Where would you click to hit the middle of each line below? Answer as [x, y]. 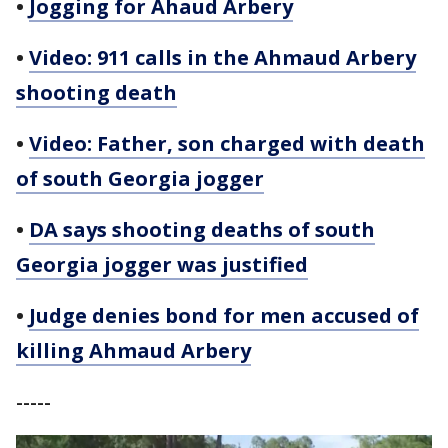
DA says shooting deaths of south [202, 229]
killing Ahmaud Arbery [133, 350]
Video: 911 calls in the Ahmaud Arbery [222, 57]
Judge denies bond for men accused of [224, 315]
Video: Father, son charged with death [227, 143]
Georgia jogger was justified [162, 264]
